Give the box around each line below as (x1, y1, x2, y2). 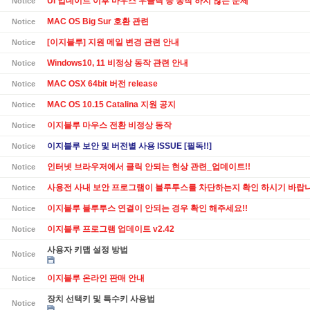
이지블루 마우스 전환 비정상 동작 (47, 120, 172, 130)
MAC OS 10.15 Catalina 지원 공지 (47, 99, 176, 109)
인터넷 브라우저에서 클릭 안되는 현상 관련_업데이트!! (47, 161, 250, 172)
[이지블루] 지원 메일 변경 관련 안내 (47, 37, 179, 47)
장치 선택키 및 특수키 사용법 (47, 293, 155, 304)
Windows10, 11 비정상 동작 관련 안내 (47, 57, 188, 68)
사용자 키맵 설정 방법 (47, 244, 128, 255)
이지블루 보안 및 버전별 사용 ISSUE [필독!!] (47, 140, 212, 151)
